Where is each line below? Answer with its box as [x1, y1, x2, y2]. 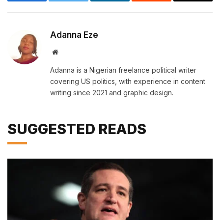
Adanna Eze [50, 30, 98, 40]
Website [57, 48, 80, 55]
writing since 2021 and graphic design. [50, 88, 173, 97]
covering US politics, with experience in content [50, 77, 205, 86]
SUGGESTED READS [7, 120, 146, 138]
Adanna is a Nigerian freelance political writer [50, 66, 196, 75]
